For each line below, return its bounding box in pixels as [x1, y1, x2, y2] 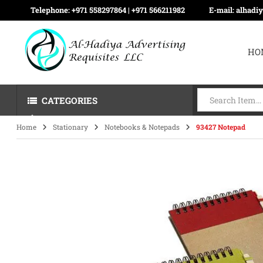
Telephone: [31, 5, 72, 15]
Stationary [53, 122, 89, 131]
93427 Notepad [196, 122, 246, 131]
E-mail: [209, 5, 237, 15]
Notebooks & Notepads [104, 122, 180, 131]
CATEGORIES [42, 95, 98, 106]
